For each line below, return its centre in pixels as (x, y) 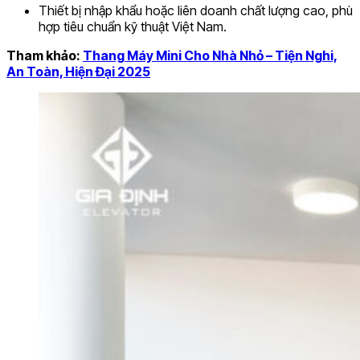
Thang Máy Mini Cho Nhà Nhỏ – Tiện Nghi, (210, 56)
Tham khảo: (45, 56)
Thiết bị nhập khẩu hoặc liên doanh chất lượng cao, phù (196, 11)
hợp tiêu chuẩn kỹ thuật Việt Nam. (133, 27)
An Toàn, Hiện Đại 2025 (78, 72)
